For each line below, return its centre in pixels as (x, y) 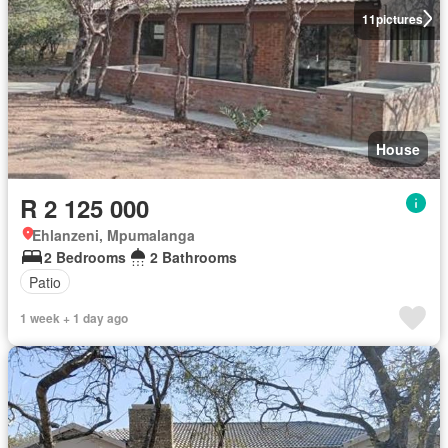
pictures (399, 18)
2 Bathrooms (193, 257)
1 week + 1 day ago (74, 318)
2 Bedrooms (85, 257)
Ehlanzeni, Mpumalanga (113, 235)
